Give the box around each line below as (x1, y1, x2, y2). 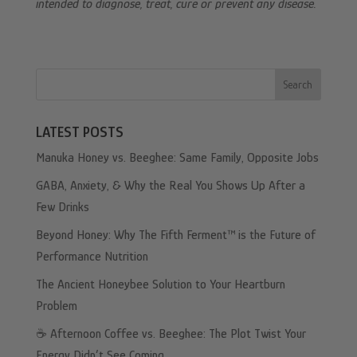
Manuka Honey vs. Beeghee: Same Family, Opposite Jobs (35, 150, 319, 165)
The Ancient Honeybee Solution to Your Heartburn (35, 277, 285, 292)
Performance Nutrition (35, 249, 148, 264)
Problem (35, 298, 77, 313)
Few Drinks (35, 199, 89, 214)
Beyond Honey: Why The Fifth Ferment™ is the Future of (35, 227, 316, 242)
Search (283, 77, 313, 91)
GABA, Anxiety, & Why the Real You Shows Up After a (35, 178, 305, 193)
